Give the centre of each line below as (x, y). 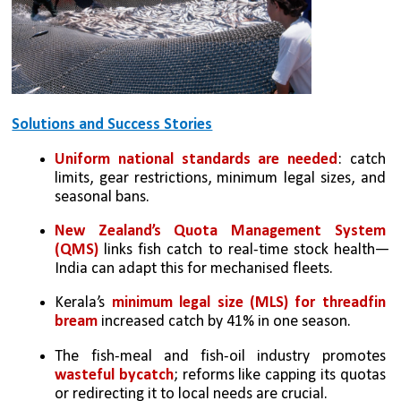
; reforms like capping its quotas (280, 375)
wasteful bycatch (115, 375)
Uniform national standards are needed (196, 159)
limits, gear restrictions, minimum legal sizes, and (220, 178)
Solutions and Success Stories (112, 125)
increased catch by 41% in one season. (225, 322)
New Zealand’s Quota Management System (220, 232)
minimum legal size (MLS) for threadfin (248, 303)
